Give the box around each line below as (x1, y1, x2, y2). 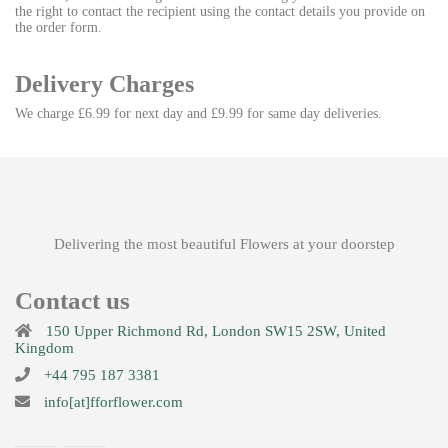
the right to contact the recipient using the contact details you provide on (15, 4, 425, 19)
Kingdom (15, 340, 74, 356)
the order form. (15, 20, 102, 35)
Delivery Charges (15, 71, 194, 97)
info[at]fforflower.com (40, 394, 183, 410)
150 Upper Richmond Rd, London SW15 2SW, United (42, 323, 386, 339)
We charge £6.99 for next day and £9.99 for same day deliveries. (15, 106, 386, 121)
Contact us (15, 287, 130, 314)
